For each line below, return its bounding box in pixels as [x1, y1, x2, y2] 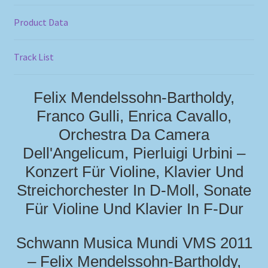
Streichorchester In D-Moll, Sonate [17, 181, 251, 199]
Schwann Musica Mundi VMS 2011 [16, 234, 252, 251]
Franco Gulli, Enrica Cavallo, [36, 107, 232, 124]
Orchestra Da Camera [59, 126, 209, 143]
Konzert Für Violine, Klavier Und [25, 163, 243, 180]
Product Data [13, 16, 68, 29]
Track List [13, 51, 54, 63]
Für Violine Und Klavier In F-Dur [25, 200, 243, 217]
